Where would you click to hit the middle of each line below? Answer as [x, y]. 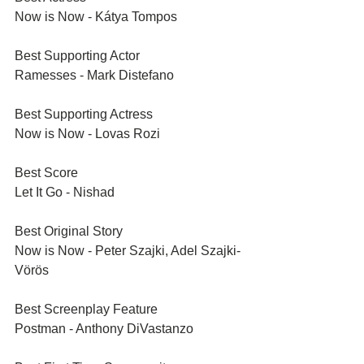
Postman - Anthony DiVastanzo [104, 329]
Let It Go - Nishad [65, 192]
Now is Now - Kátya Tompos [96, 17]
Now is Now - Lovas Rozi [87, 134]
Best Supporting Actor [77, 56]
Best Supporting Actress [84, 114]
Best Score [46, 173]
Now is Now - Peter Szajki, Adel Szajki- [128, 251]
